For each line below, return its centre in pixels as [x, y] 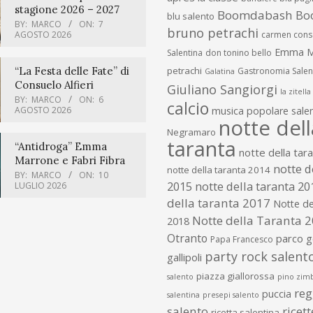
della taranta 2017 [219, 203]
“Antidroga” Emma [60, 146]
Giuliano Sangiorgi [222, 89]
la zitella [296, 91]
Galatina [220, 71]
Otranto [187, 238]
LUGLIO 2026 [40, 185]
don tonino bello [239, 52]
